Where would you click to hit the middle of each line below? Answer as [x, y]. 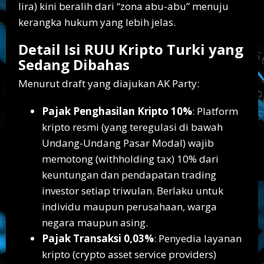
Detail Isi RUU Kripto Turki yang [131, 49]
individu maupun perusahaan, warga [129, 206]
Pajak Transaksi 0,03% [98, 238]
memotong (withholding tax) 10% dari [130, 159]
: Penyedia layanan [198, 238]
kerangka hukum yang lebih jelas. [97, 22]
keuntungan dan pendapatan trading [129, 174]
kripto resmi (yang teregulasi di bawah [132, 127]
